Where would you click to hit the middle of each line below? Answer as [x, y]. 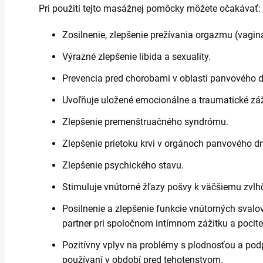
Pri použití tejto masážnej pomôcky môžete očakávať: [150, 8]
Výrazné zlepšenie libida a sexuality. [136, 56]
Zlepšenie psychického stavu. [123, 165]
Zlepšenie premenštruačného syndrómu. [145, 122]
